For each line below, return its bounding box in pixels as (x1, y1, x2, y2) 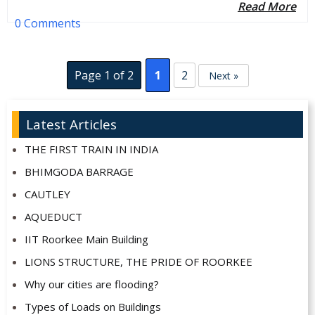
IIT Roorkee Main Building (24, 231, 148, 246)
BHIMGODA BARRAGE (24, 164, 134, 179)
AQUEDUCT (24, 209, 82, 224)
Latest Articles (26, 115, 117, 134)
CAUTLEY (24, 186, 70, 201)
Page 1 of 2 (75, 67, 134, 83)
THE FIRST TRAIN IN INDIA (24, 141, 158, 156)
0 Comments (15, 15, 81, 31)
